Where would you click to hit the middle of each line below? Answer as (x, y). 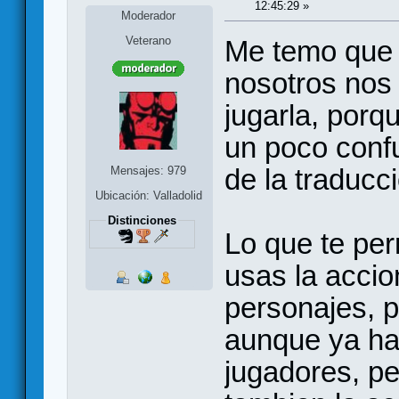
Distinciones (142, 221)
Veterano (149, 41)
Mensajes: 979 (149, 171)
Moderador (149, 16)
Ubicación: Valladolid (148, 196)
